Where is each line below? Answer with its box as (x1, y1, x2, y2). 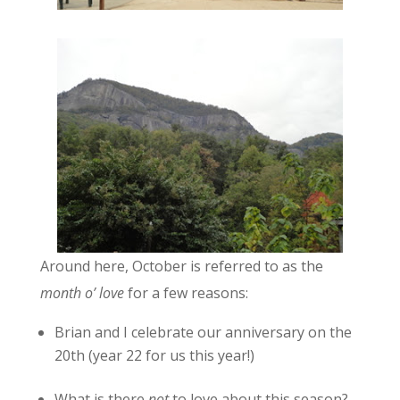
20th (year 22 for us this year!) (54, 346, 254, 366)
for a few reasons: (123, 283, 248, 304)
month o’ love (39, 283, 124, 304)
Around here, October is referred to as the (39, 256, 323, 277)
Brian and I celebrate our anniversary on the (54, 322, 352, 343)
